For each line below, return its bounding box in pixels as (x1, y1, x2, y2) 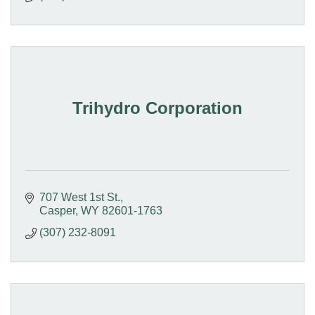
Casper (39, 204, 75, 217)
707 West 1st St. (39, 191, 120, 203)
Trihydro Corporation (72, 98, 243, 117)
